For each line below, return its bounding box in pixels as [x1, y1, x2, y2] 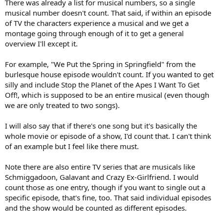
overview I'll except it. [5, 38, 78, 48]
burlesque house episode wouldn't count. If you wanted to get [5, 69, 214, 79]
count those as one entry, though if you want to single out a [5, 182, 205, 192]
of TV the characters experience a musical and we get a [5, 18, 189, 28]
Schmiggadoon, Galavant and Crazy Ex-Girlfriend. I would [5, 172, 198, 182]
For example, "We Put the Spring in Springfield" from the [5, 59, 196, 69]
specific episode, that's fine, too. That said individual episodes [5, 192, 211, 202]
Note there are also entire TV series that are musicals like [5, 161, 195, 172]
